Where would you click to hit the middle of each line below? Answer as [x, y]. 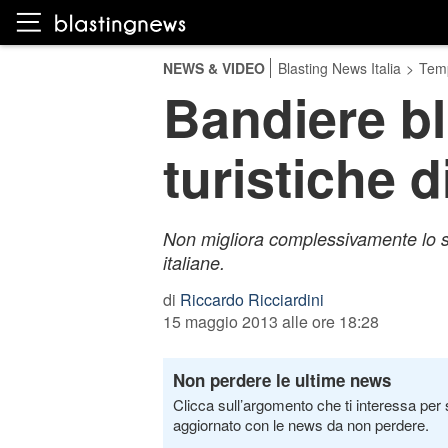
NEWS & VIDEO [213, 68]
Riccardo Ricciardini [251, 299]
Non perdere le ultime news [281, 380]
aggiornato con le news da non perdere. [300, 424]
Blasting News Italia [339, 68]
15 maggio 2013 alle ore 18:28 [270, 321]
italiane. [193, 262]
